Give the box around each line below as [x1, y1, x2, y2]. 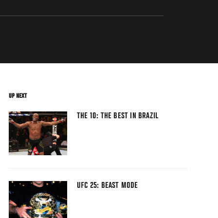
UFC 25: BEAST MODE [77, 182, 138, 191]
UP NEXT [9, 92, 27, 100]
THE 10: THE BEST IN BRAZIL [77, 112, 159, 121]
